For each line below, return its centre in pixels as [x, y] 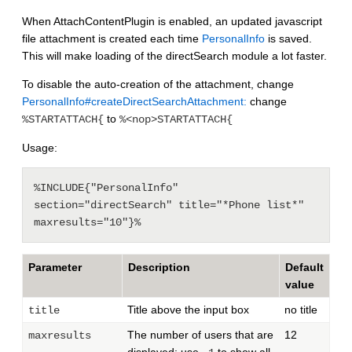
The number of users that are [200, 334]
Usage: [40, 147]
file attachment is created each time [112, 38]
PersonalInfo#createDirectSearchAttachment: [134, 101]
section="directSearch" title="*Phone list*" [169, 205]
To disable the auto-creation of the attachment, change [158, 84]
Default [304, 267]
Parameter [55, 267]
